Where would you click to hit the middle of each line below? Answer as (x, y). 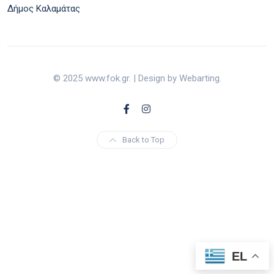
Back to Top (143, 139)
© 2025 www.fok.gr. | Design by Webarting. (137, 78)
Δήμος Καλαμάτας (44, 8)
